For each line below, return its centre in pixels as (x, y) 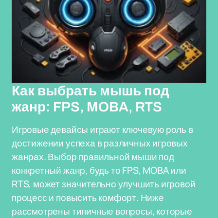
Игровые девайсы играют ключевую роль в (102, 129)
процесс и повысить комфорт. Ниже (88, 198)
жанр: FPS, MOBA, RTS (87, 107)
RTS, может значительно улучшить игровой (104, 184)
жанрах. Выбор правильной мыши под (93, 157)
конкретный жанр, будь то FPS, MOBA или (99, 170)
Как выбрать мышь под (91, 91)
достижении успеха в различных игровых (100, 143)
